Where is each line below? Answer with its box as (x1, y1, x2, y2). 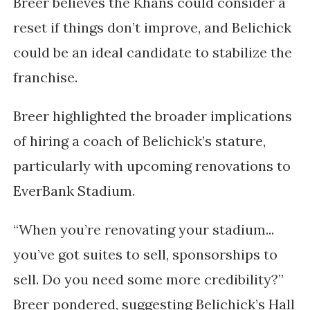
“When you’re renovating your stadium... (12, 220, 274, 238)
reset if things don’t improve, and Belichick (12, 18, 291, 36)
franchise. (12, 68, 81, 86)
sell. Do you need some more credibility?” (12, 270, 284, 288)
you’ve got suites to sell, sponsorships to (12, 245, 277, 263)
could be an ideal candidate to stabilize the (12, 43, 292, 61)
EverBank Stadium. (12, 181, 138, 199)
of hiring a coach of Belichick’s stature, (12, 131, 266, 149)
